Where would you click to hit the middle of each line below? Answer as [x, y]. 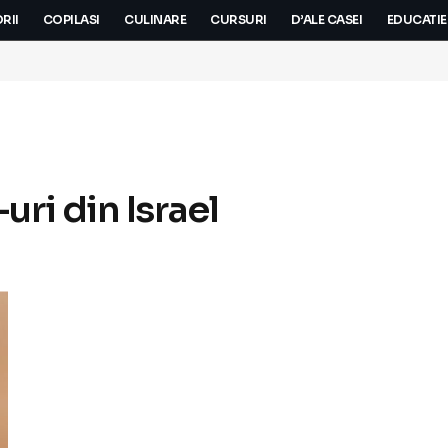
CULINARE [155, 20]
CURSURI [238, 20]
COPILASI [71, 20]
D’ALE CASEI [326, 20]
